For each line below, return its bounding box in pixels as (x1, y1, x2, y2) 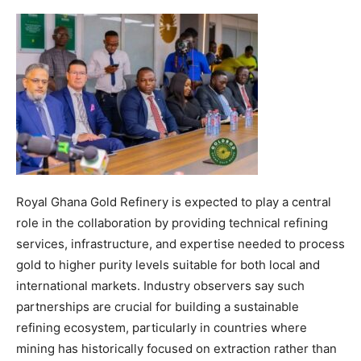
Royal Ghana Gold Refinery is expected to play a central (16, 193, 331, 210)
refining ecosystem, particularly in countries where (16, 319, 307, 335)
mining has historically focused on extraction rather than (16, 340, 337, 356)
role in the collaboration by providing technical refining (16, 214, 328, 230)
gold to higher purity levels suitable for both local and (16, 256, 320, 272)
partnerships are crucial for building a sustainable (16, 298, 299, 314)
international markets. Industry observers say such (16, 277, 305, 293)
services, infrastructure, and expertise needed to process (16, 235, 345, 251)
